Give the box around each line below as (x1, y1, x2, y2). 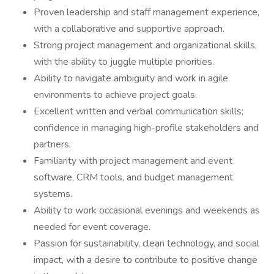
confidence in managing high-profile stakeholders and (34, 121, 259, 135)
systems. (34, 187, 72, 201)
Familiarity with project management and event (34, 154, 232, 168)
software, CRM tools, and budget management (34, 171, 233, 184)
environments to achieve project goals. (34, 88, 197, 102)
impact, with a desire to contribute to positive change (34, 253, 257, 267)
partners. (34, 138, 71, 151)
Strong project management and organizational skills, (34, 39, 257, 52)
